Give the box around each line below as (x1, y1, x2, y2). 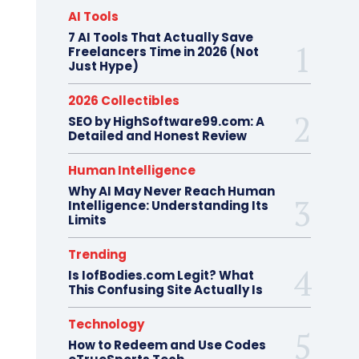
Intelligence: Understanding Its (67, 197, 268, 214)
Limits (67, 212, 107, 228)
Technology (67, 316, 144, 333)
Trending (67, 246, 127, 263)
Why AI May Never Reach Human (67, 183, 275, 200)
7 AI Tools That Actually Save (67, 29, 253, 46)
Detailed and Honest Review (67, 127, 247, 144)
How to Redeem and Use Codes (67, 337, 266, 353)
